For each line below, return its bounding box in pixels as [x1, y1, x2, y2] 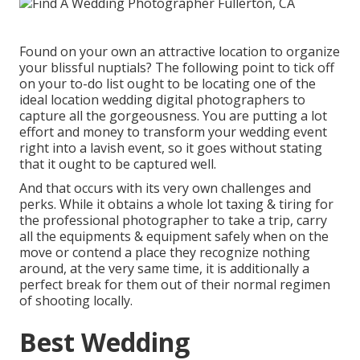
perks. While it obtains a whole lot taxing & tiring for [19, 194, 333, 213]
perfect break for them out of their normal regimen [19, 275, 330, 293]
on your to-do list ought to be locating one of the [19, 74, 316, 92]
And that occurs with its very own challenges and [19, 178, 311, 197]
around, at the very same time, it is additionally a [19, 259, 309, 277]
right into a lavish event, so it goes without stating [19, 138, 322, 157]
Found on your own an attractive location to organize [19, 42, 340, 60]
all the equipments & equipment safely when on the [19, 227, 329, 245]
